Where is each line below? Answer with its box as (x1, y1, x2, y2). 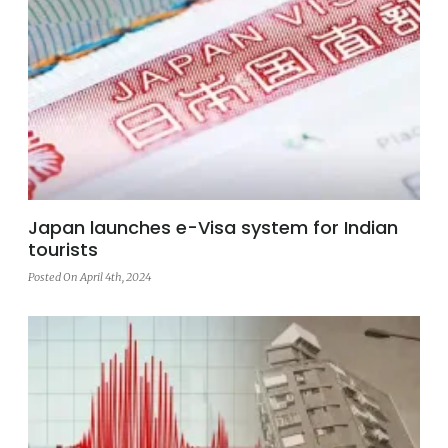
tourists (28, 237, 98, 263)
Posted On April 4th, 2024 (28, 270, 151, 285)
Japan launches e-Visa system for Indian (28, 215, 398, 241)
